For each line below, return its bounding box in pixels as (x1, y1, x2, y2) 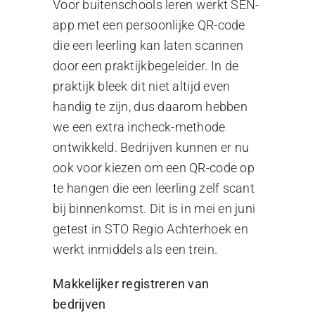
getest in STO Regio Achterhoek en (52, 221, 248, 236)
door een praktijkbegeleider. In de (52, 58, 239, 73)
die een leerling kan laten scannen (52, 37, 244, 53)
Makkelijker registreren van (52, 276, 210, 291)
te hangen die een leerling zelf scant (52, 180, 255, 195)
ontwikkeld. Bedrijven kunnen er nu (52, 139, 250, 155)
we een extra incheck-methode (52, 119, 226, 134)
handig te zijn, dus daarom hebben (52, 98, 247, 114)
